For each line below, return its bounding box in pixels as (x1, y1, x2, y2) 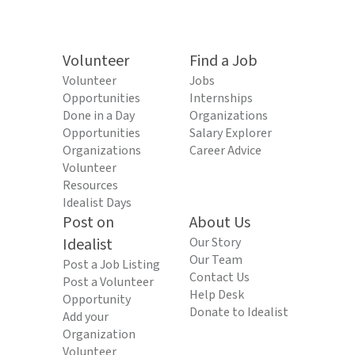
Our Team (189, 251, 242, 269)
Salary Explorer (189, 124, 272, 142)
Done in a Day (63, 107, 135, 124)
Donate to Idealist (189, 303, 288, 321)
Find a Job (189, 50, 258, 72)
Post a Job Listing (63, 256, 160, 273)
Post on (63, 212, 114, 234)
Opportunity (63, 291, 131, 308)
